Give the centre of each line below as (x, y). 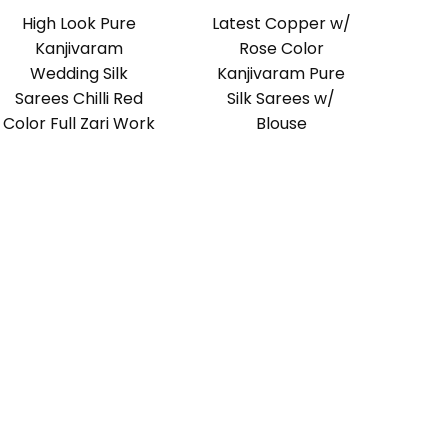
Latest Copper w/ (281, 24)
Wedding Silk (78, 74)
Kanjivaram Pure (281, 74)
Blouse (281, 124)
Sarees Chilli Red (78, 99)
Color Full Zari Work (78, 124)
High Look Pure (78, 24)
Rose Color (281, 49)
